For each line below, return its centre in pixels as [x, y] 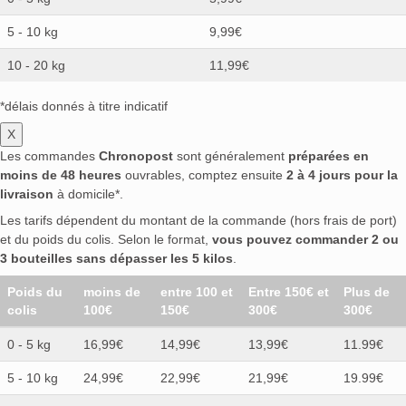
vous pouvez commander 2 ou [305, 240]
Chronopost [136, 156]
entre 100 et [197, 292]
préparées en [329, 156]
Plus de [367, 292]
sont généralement [231, 156]
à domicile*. [88, 194]
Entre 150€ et [289, 292]
